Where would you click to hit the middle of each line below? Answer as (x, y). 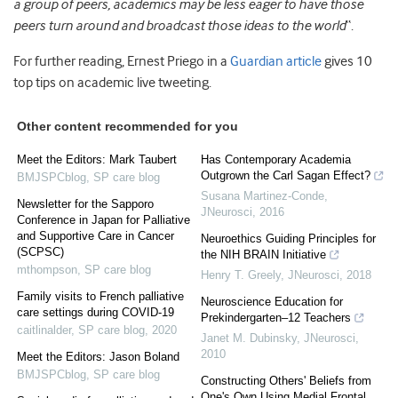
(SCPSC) (40, 252)
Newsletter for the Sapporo (85, 204)
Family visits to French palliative (100, 297)
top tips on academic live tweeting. (112, 83)
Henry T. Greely (241, 275)
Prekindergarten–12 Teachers (276, 318)
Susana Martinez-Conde (263, 196)
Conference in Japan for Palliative (103, 220)
